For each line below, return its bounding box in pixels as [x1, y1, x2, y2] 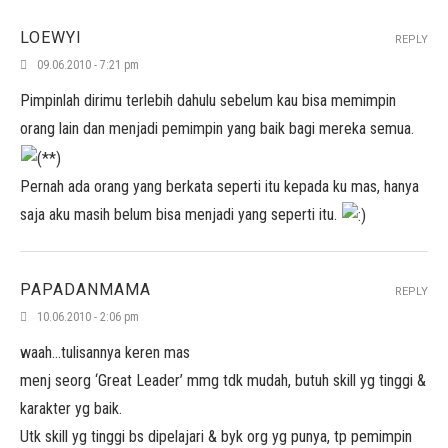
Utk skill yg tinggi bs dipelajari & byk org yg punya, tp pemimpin [20, 427, 412, 446]
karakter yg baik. [20, 399, 122, 418]
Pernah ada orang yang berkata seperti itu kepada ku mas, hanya [20, 176, 419, 196]
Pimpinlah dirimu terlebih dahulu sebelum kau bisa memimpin [20, 91, 396, 110]
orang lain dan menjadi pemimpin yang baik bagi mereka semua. [20, 119, 414, 138]
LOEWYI [20, 28, 82, 47]
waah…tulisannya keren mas [20, 343, 190, 362]
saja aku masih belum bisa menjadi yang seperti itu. [20, 204, 341, 224]
